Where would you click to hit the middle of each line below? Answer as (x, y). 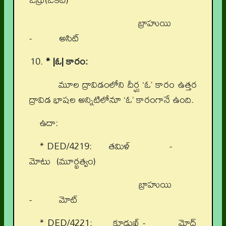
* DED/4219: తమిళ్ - (118, 146)
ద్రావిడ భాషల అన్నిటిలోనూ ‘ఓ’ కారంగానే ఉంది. (111, 100)
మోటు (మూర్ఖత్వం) (63, 161)
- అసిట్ (54, 38)
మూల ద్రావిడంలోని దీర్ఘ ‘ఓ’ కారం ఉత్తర (118, 85)
